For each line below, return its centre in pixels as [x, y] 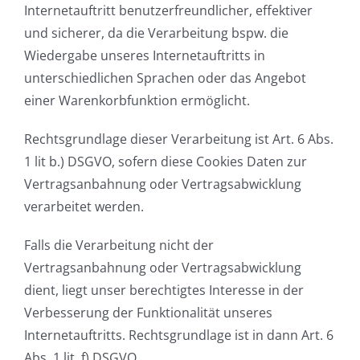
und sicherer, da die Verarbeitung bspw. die [156, 33]
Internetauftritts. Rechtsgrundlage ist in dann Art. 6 [179, 335]
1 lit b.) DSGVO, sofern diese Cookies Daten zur [166, 161]
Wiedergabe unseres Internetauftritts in [145, 55]
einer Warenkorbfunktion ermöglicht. [137, 100]
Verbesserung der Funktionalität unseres [148, 312]
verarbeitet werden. [84, 206]
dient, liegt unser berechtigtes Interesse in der [164, 290]
